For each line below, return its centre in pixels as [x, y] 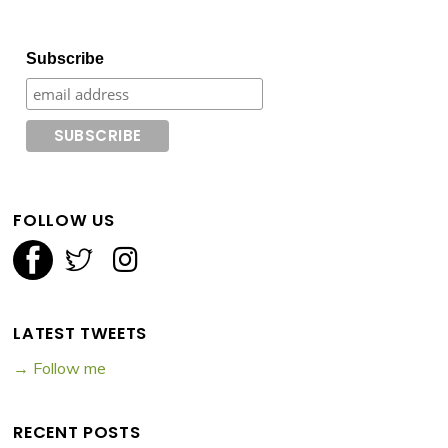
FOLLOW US [64, 220]
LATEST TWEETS [80, 333]
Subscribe [65, 58]
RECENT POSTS [77, 433]
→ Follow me [60, 368]
